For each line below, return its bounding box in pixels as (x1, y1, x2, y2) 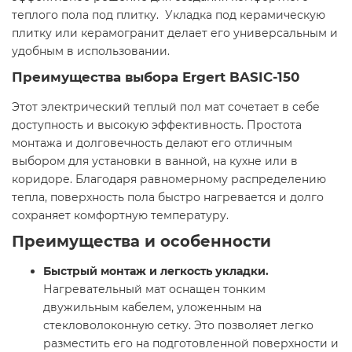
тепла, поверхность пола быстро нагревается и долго (12, 190, 324, 205)
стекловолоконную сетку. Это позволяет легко (43, 318, 313, 333)
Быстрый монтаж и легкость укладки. (43, 264, 269, 279)
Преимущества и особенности (12, 232, 271, 251)
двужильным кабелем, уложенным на (43, 300, 262, 315)
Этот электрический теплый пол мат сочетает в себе (12, 100, 320, 115)
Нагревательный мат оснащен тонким (43, 282, 266, 297)
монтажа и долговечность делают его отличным (12, 136, 292, 151)
